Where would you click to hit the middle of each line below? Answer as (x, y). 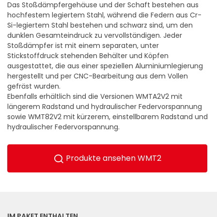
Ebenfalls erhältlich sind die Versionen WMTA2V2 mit (95, 97)
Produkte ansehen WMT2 (113, 158)
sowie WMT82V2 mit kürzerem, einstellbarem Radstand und (108, 117)
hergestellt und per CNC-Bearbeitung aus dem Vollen (98, 77)
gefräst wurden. (34, 87)
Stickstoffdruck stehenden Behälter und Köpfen (88, 56)
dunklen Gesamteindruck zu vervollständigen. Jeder (95, 36)
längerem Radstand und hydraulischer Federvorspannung (105, 107)
